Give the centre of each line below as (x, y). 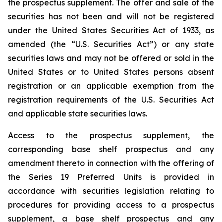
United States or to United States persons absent (111, 72)
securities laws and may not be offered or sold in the (111, 58)
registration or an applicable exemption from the (111, 86)
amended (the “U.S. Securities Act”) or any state (111, 44)
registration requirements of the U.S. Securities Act (111, 100)
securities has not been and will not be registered (111, 16)
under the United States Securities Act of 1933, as (111, 30)
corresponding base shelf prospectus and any (111, 149)
